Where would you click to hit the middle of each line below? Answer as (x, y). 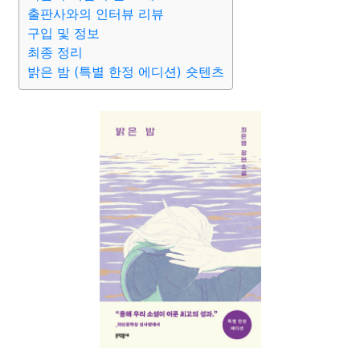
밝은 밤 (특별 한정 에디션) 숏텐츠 (126, 72)
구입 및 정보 (63, 33)
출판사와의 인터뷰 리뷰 (96, 14)
